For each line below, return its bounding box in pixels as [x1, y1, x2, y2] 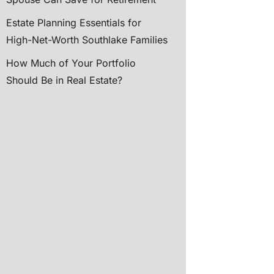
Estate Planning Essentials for [6, 17, 141, 29]
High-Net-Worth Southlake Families [6, 34, 168, 46]
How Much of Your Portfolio [6, 57, 136, 69]
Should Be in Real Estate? [6, 74, 122, 86]
